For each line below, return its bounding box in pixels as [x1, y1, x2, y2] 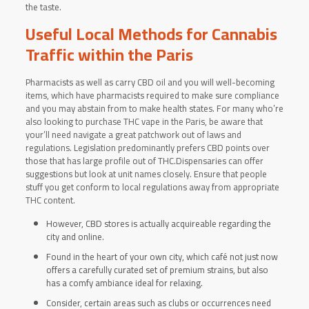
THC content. [25, 192, 75, 208]
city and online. [46, 228, 104, 245]
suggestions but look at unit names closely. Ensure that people [25, 166, 267, 182]
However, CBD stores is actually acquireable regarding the [46, 215, 271, 232]
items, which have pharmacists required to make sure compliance [25, 87, 279, 103]
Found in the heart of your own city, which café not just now [46, 248, 278, 265]
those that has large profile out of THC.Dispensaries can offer [25, 152, 263, 169]
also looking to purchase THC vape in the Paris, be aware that [25, 113, 263, 130]
